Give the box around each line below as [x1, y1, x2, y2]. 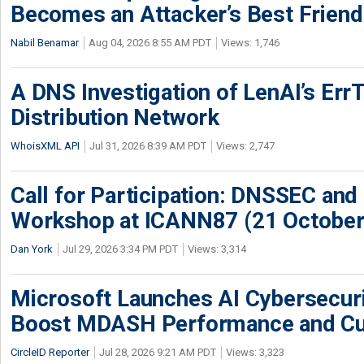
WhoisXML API [11, 140, 80, 152]
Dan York [11, 243, 53, 255]
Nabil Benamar [11, 37, 79, 49]
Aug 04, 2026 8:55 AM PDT [89, 37, 211, 49]
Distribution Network [11, 104, 220, 131]
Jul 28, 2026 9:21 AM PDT [99, 346, 216, 358]
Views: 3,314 [188, 243, 246, 255]
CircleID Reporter [11, 346, 89, 358]
